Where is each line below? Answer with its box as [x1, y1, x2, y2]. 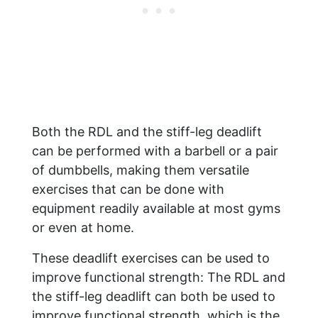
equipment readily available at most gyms [32, 201, 280, 216]
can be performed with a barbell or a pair [32, 143, 278, 159]
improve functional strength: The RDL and [32, 270, 285, 285]
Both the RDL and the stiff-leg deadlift [32, 124, 262, 140]
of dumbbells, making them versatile [32, 163, 249, 178]
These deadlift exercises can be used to [32, 251, 270, 266]
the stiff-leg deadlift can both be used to [32, 289, 275, 305]
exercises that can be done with [32, 182, 224, 197]
